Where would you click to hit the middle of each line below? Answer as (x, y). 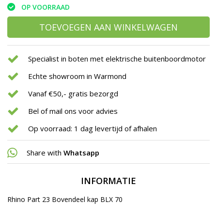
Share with (44, 152)
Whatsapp (81, 152)
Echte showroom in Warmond (77, 76)
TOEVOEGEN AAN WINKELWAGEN (108, 27)
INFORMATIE (108, 180)
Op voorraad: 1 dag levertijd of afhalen (93, 128)
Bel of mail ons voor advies (73, 111)
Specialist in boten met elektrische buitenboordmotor (117, 58)
